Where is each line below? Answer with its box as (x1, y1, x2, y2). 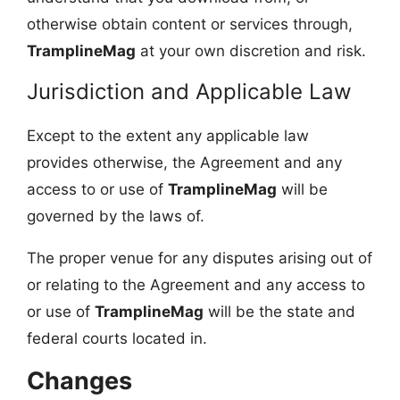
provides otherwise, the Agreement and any (27, 153, 342, 171)
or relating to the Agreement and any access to (27, 275, 365, 294)
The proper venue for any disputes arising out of (27, 248, 372, 267)
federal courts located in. (27, 329, 207, 347)
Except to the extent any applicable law (27, 126, 309, 145)
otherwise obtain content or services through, (27, 14, 353, 33)
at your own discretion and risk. (136, 41, 366, 60)
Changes (27, 365, 132, 396)
